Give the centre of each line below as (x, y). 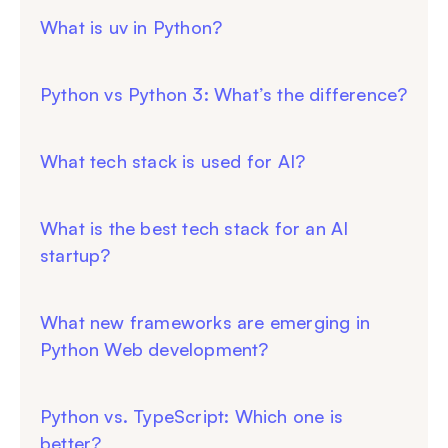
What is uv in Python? (131, 27)
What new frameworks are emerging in (205, 322)
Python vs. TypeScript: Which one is (191, 416)
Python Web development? (154, 349)
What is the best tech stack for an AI (194, 228)
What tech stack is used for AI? (173, 161)
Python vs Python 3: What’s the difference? (224, 94)
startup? (75, 255)
